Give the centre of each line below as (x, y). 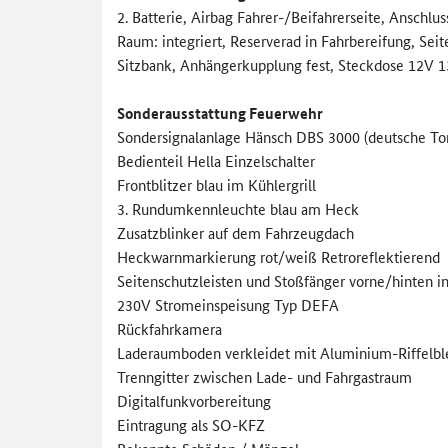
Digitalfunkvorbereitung (194, 400)
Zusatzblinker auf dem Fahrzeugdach (235, 232)
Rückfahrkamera (169, 328)
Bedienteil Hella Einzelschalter (216, 160)
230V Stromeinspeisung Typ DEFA (228, 304)
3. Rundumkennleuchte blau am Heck (238, 208)
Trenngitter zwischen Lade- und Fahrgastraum (264, 376)
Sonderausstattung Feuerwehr (220, 112)
